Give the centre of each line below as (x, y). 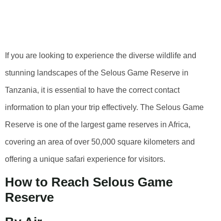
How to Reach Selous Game (89, 182)
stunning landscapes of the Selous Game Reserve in (97, 73)
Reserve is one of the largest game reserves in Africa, (98, 125)
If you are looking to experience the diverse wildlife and (101, 55)
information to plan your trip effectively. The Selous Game (104, 107)
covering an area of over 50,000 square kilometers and (100, 142)
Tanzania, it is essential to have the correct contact (92, 90)
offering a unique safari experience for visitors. (85, 159)
